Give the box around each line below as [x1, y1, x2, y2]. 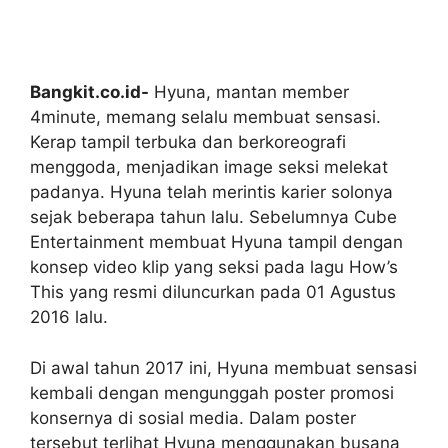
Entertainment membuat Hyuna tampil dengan [30, 232, 403, 252]
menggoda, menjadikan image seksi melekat [30, 157, 388, 177]
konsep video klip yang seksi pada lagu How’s [30, 257, 398, 277]
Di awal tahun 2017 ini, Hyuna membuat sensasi [30, 357, 417, 378]
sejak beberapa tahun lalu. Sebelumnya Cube [30, 207, 397, 227]
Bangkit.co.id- [30, 82, 149, 102]
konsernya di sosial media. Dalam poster [30, 407, 356, 428]
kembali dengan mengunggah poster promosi [30, 382, 394, 403]
